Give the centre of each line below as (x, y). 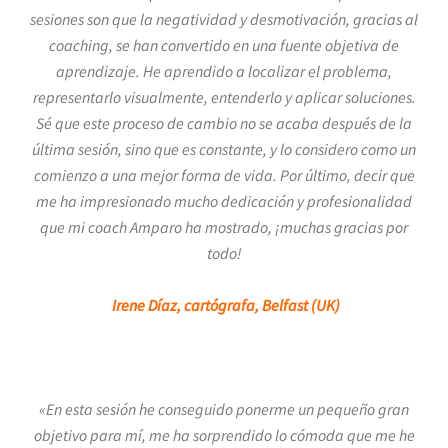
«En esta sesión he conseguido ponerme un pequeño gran (224, 409)
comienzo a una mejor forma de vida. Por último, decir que (224, 175)
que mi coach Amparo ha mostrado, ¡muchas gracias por (224, 227)
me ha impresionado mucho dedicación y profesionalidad (224, 201)
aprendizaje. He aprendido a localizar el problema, (224, 71)
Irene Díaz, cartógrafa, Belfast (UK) (225, 305)
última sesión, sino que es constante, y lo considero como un (224, 149)
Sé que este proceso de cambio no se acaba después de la (224, 123)
